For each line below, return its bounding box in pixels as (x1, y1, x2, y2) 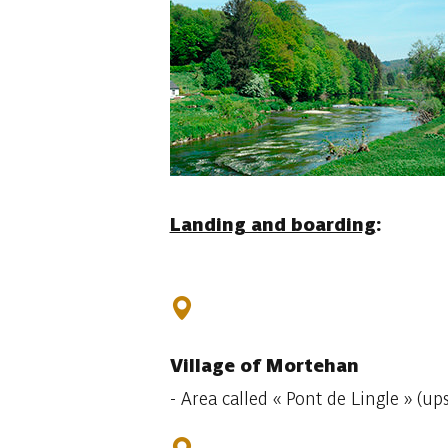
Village (169, 355, 235, 376)
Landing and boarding (169, 214, 376, 235)
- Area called (169, 388, 268, 409)
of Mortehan (234, 355, 359, 376)
